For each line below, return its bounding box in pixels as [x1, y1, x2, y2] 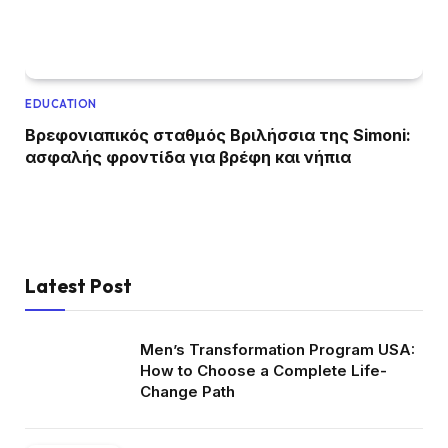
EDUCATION [25, 96, 97, 111]
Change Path [140, 381, 235, 401]
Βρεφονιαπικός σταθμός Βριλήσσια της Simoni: [25, 124, 411, 145]
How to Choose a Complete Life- [140, 360, 387, 380]
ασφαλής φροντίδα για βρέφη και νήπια [25, 146, 351, 167]
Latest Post [25, 273, 132, 298]
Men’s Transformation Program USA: [140, 339, 415, 359]
